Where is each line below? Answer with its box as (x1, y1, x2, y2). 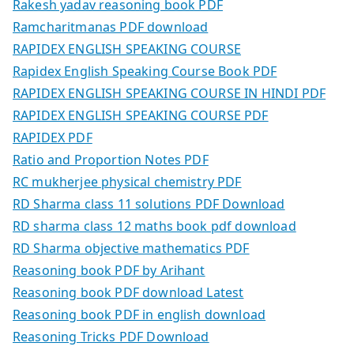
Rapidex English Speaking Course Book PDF (13, 62, 277, 81)
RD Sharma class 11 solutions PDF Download (13, 195, 285, 213)
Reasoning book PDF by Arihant (13, 262, 205, 280)
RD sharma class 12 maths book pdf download (13, 217, 296, 235)
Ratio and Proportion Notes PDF (13, 151, 209, 169)
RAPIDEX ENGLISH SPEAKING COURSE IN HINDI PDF (13, 85, 326, 103)
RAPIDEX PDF (13, 129, 92, 147)
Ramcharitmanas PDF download (13, 18, 209, 36)
